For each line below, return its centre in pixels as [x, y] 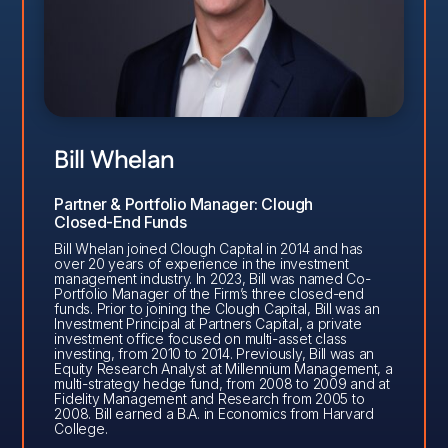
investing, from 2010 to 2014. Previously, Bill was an [214, 354]
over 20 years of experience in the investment [201, 264]
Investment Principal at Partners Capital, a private [208, 324]
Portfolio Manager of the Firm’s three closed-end [209, 294]
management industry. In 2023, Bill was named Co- [212, 279]
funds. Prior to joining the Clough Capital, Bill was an [217, 309]
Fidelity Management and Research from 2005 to [209, 399]
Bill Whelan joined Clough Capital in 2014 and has [209, 249]
